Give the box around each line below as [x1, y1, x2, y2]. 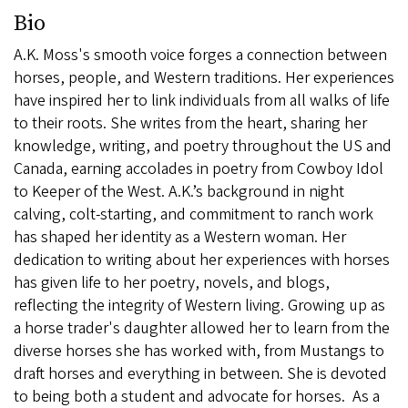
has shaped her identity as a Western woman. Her [14, 226, 346, 250]
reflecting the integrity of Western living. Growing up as [14, 294, 385, 318]
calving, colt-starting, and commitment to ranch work [14, 203, 373, 227]
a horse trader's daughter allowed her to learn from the [14, 317, 390, 341]
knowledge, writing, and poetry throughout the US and [14, 135, 392, 158]
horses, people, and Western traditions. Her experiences [14, 66, 394, 90]
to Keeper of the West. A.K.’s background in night [14, 180, 344, 204]
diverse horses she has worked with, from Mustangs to [14, 340, 384, 363]
